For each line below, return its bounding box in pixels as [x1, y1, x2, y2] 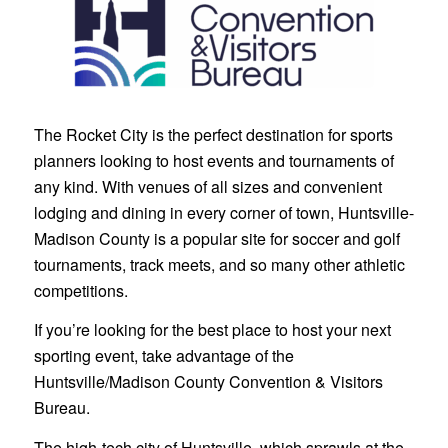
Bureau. [33, 396, 90, 420]
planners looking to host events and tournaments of [33, 148, 394, 172]
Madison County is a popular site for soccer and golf [33, 226, 400, 250]
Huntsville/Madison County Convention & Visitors [33, 370, 383, 394]
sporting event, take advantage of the [33, 344, 294, 368]
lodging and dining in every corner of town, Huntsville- [33, 200, 414, 224]
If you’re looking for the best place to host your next [33, 318, 391, 342]
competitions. [33, 278, 128, 302]
